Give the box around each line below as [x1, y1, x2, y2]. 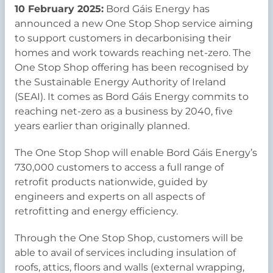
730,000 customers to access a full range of [15, 161, 224, 173]
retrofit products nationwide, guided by [15, 175, 208, 188]
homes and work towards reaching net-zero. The [15, 46, 251, 58]
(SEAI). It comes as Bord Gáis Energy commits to [15, 90, 249, 102]
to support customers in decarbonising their [15, 32, 231, 44]
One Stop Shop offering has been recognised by [15, 61, 249, 73]
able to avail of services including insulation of [15, 246, 236, 258]
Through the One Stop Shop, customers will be [15, 232, 243, 244]
